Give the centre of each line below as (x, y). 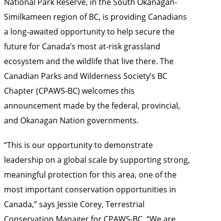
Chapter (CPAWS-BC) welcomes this (69, 91)
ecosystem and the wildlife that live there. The (89, 61)
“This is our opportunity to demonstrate (78, 145)
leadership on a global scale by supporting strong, (97, 159)
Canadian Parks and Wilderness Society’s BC (86, 76)
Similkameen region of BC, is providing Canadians (95, 17)
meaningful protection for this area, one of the (90, 174)
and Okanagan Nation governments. (71, 120)
